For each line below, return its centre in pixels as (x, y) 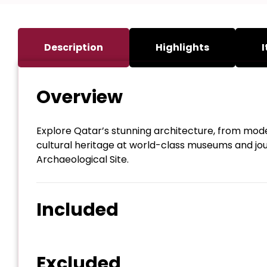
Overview (80, 97)
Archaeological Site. (83, 159)
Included (77, 209)
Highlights (182, 47)
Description (74, 47)
